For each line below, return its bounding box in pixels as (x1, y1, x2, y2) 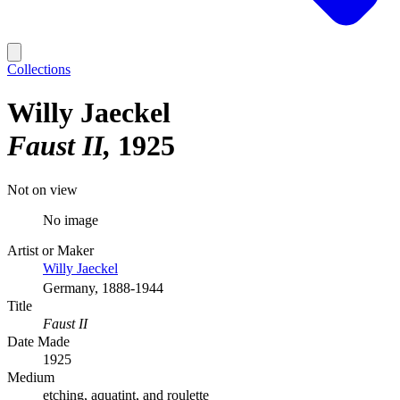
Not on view (7, 181, 78, 197)
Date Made (7, 333, 70, 349)
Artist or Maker (7, 242, 94, 258)
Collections (7, 62, 71, 77)
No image (43, 212, 98, 228)
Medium (7, 369, 54, 385)
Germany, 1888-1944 (43, 279, 163, 296)
